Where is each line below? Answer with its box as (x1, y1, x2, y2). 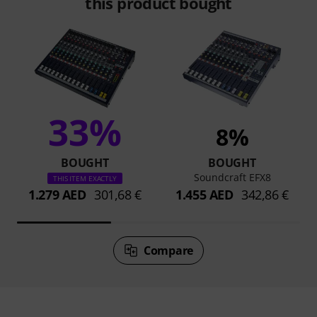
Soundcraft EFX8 (193, 170, 271, 184)
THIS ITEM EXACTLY (52, 173, 117, 183)
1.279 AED (28, 185, 86, 203)
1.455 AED (175, 185, 234, 203)
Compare (144, 242, 193, 258)
